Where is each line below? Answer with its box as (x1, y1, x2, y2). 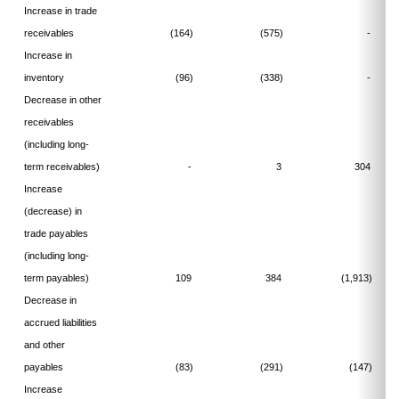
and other (23, 339, 65, 350)
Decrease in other (23, 94, 102, 105)
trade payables (23, 228, 88, 239)
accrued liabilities (23, 317, 97, 328)
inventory (23, 72, 64, 83)
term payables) (23, 273, 102, 283)
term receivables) (23, 161, 100, 172)
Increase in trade (23, 5, 97, 16)
